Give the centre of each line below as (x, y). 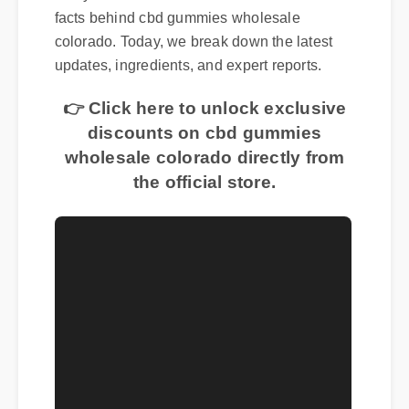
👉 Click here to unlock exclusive (210, 122)
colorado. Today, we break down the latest (199, 54)
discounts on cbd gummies (210, 147)
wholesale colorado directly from (210, 173)
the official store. (210, 198)
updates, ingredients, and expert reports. (193, 79)
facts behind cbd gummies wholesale (182, 30)
